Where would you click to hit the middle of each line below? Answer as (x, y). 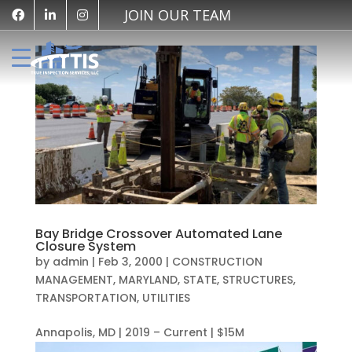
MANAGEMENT (74, 279)
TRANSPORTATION (86, 297)
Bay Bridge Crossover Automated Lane (158, 233)
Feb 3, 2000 (130, 261)
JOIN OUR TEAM (178, 15)
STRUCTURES (257, 279)
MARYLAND (148, 279)
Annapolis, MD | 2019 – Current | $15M (139, 332)
